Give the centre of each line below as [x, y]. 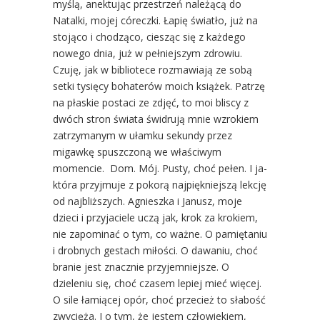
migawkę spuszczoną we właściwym [137, 151]
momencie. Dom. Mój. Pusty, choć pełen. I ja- [160, 168]
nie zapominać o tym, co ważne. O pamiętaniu [160, 234]
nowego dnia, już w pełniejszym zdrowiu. [147, 53]
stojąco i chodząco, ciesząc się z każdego [149, 36]
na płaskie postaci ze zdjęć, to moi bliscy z [151, 102]
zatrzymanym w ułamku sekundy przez [142, 135]
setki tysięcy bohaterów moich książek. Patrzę [159, 86]
